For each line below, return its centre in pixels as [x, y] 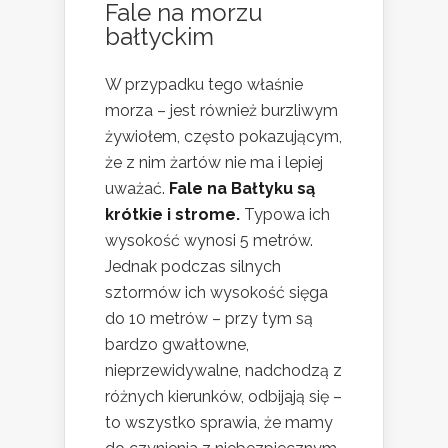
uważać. [137, 189]
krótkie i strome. [172, 215]
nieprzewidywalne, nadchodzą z [223, 371]
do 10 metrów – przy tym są [209, 319]
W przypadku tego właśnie [204, 85]
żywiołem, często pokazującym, [223, 137]
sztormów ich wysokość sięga [216, 293]
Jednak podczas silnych [193, 267]
